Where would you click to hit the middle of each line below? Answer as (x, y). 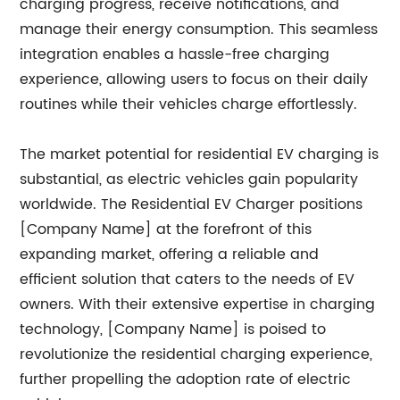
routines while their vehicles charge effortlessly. (189, 104)
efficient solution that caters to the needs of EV (187, 279)
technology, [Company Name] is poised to (173, 329)
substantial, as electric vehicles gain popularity (189, 179)
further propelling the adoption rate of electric (186, 379)
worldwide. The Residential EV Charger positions (192, 204)
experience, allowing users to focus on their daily (194, 79)
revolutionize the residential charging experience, (196, 354)
